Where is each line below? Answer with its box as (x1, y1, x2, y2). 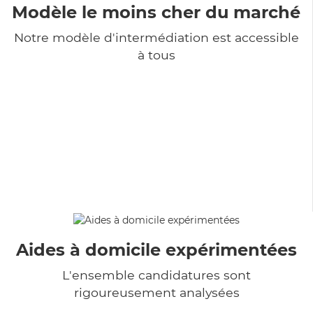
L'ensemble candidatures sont (62, 267, 251, 282)
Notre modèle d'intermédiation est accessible (13, 29, 299, 45)
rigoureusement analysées (73, 284, 240, 300)
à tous (137, 47, 175, 62)
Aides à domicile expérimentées (16, 239, 297, 260)
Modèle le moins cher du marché (12, 1, 300, 22)
